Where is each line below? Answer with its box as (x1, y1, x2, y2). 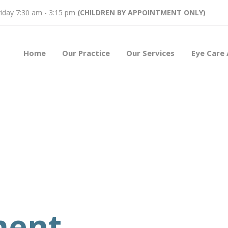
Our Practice (62, 47, 110, 58)
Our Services (126, 47, 175, 58)
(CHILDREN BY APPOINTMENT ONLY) (77, 7, 206, 17)
